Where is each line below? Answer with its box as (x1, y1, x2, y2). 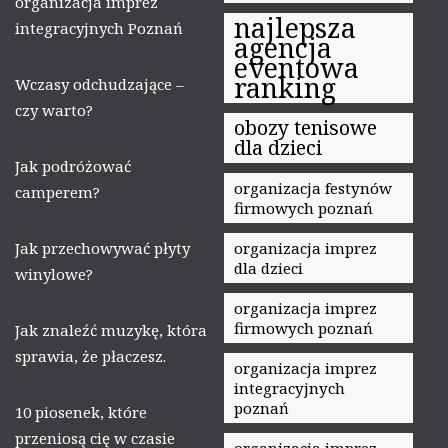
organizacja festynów (234, 177, 392, 198)
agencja (234, 29, 332, 66)
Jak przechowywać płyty (15, 237, 190, 258)
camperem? (15, 181, 100, 202)
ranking (234, 69, 336, 106)
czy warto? (15, 99, 93, 120)
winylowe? (15, 263, 93, 284)
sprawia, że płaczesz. (15, 345, 166, 366)
